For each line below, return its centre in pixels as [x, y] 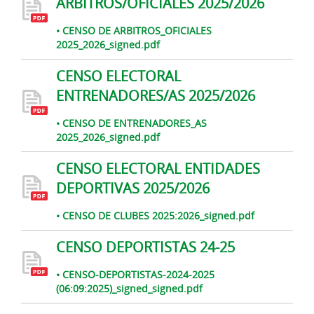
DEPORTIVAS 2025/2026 [133, 188]
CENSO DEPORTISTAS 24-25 [145, 247]
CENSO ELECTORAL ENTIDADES [158, 169]
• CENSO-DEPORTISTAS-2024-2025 [135, 274]
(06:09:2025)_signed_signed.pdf [129, 288]
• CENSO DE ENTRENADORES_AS [131, 123]
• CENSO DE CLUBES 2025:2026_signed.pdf [155, 216]
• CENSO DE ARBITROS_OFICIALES [134, 30]
